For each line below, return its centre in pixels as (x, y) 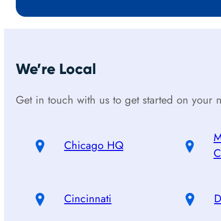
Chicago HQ (94, 145)
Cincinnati (88, 198)
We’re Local (56, 69)
